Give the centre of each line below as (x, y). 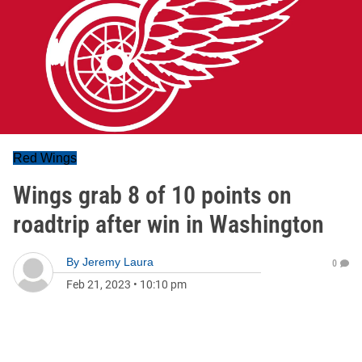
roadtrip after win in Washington (168, 224)
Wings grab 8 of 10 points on (152, 195)
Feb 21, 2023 (99, 284)
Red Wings (45, 158)
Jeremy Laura (118, 262)
